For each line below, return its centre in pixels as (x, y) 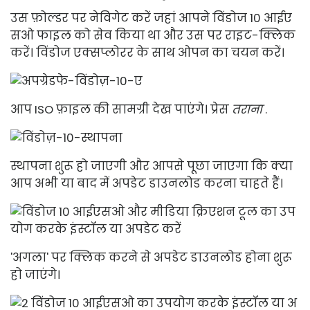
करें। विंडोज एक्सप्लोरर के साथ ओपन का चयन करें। (147, 52)
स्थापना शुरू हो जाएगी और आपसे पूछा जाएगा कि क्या (152, 166)
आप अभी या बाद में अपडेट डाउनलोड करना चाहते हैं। (147, 183)
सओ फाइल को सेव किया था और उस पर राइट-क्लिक (153, 35)
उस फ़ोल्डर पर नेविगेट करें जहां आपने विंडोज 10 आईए (151, 18)
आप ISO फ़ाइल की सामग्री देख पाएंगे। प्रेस (121, 109)
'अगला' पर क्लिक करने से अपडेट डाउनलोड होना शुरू (151, 257)
